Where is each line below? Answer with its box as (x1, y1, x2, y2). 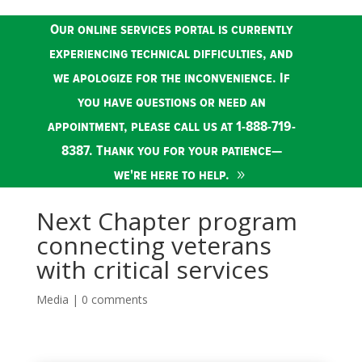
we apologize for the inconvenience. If (53, 71, 290, 86)
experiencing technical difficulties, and (49, 47, 294, 62)
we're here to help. (113, 168, 229, 183)
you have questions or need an (77, 95, 266, 111)
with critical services (36, 253, 269, 287)
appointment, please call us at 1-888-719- (47, 120, 296, 135)
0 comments (81, 292, 148, 308)
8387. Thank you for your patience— (61, 144, 282, 159)
